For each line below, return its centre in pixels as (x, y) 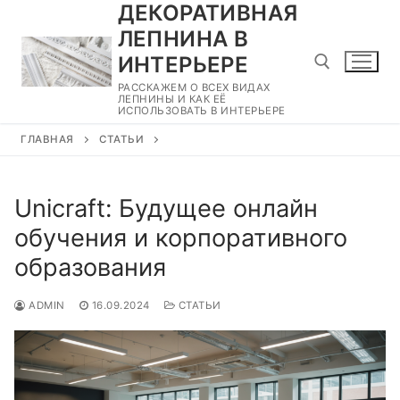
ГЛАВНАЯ (47, 139)
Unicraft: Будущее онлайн (166, 208)
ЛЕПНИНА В (183, 39)
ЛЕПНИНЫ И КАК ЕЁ (172, 99)
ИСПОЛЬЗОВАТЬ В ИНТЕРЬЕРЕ (201, 111)
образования (90, 267)
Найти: (344, 137)
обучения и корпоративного (181, 237)
